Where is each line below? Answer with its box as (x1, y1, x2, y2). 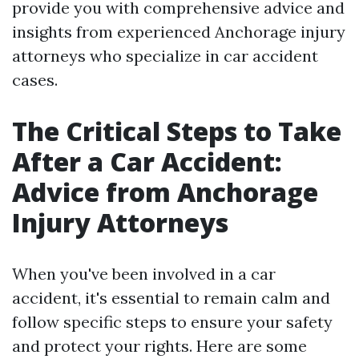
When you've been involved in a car (12, 264, 276, 284)
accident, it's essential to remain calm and (12, 288, 330, 308)
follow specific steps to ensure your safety (12, 312, 333, 332)
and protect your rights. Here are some (12, 336, 307, 356)
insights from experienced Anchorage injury (12, 22, 345, 42)
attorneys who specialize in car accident (12, 46, 318, 66)
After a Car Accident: (12, 144, 282, 179)
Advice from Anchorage (12, 175, 318, 209)
